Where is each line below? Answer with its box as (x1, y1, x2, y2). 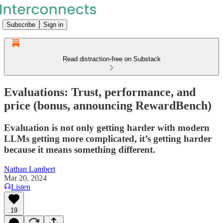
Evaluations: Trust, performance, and (4, 85, 196, 99)
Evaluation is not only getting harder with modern (4, 122, 210, 133)
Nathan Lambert (4, 164, 55, 173)
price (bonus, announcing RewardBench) (4, 99, 212, 112)
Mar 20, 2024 (4, 173, 47, 182)
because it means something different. (4, 144, 155, 155)
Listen (11, 182, 30, 191)
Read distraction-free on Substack (62, 55, 161, 63)
